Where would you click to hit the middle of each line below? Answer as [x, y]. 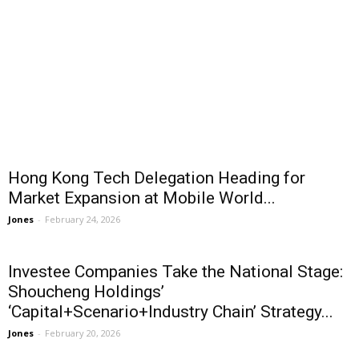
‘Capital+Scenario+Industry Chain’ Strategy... [171, 312]
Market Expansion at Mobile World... [142, 198]
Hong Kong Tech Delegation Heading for [157, 178]
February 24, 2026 [83, 220]
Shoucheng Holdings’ [86, 292]
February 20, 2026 [83, 333]
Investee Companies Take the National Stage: [175, 272]
